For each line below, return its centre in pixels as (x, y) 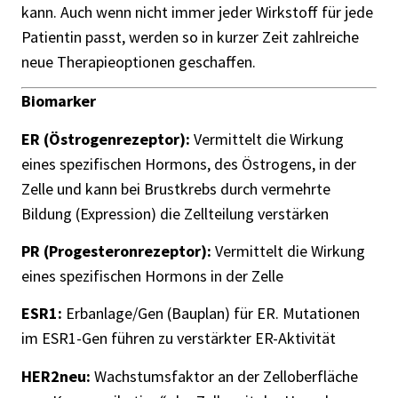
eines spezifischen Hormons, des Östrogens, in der (189, 163)
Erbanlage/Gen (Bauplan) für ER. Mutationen (211, 314)
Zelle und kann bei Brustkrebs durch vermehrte (176, 188)
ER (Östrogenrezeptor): (106, 139)
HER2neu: (56, 376)
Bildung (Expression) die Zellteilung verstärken (175, 213)
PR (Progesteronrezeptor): (116, 251)
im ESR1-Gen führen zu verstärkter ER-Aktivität (179, 338)
